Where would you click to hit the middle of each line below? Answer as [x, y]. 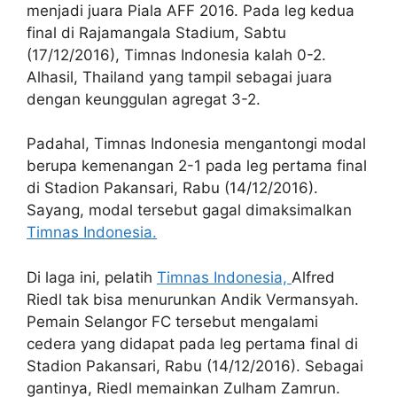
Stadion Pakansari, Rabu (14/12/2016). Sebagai [195, 366]
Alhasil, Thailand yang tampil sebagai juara [179, 77]
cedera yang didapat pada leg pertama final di [192, 343]
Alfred [313, 277]
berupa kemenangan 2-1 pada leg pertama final [197, 166]
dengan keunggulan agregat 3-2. [144, 99]
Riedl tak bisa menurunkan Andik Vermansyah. [193, 299]
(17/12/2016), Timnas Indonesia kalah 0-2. [176, 54]
